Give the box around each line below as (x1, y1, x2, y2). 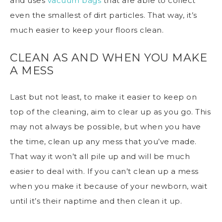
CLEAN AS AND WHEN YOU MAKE (10, 51, 207, 64)
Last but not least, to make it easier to (10, 92, 164, 102)
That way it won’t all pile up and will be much (10, 151, 190, 161)
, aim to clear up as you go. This (86, 107, 211, 116)
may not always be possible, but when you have (10, 121, 201, 131)
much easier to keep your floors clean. (10, 25, 164, 35)
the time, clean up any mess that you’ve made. (10, 136, 197, 146)
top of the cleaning (10, 107, 87, 116)
